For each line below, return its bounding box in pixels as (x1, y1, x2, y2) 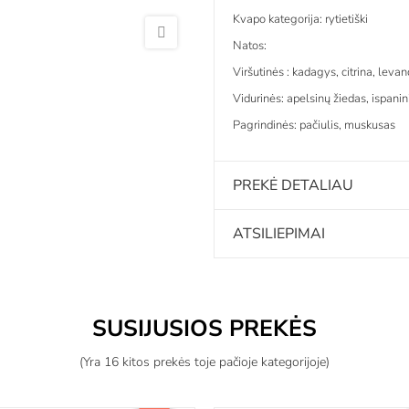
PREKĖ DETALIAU (233, 174, 353, 195)
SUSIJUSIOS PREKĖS (92, 312, 317, 344)
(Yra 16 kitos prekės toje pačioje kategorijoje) (79, 352, 330, 371)
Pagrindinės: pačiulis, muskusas (233, 116, 395, 133)
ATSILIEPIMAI (233, 223, 325, 244)
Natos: (233, 37, 267, 54)
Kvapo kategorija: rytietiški (233, 10, 368, 27)
